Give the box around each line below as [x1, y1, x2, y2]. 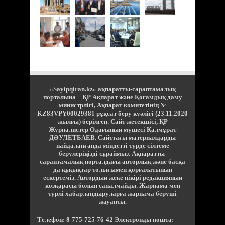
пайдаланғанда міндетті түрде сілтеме [56, 141, 169, 149]
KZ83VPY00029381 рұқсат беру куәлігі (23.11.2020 [37, 109, 188, 117]
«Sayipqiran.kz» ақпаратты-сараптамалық [49, 85, 176, 93]
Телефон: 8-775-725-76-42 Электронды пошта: [37, 215, 174, 223]
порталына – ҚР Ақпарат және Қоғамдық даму [43, 93, 182, 101]
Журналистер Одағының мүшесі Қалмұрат [49, 125, 176, 133]
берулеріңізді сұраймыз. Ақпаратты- [58, 149, 167, 157]
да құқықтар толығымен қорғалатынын [53, 165, 172, 173]
